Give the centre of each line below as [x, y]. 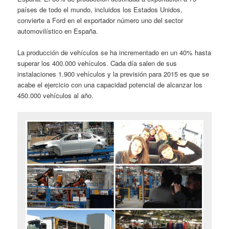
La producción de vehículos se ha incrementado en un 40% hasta [114, 53]
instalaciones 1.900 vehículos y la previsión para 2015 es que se [113, 74]
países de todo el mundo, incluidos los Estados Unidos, [100, 10]
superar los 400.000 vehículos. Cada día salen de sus [97, 63]
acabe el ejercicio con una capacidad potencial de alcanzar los [110, 85]
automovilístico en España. [58, 31]
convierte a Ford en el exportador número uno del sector [100, 20]
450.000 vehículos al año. [56, 96]
